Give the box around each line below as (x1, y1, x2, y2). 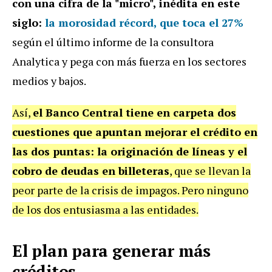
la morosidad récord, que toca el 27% (45, 15, 243, 30)
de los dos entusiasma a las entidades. (12, 202, 199, 217)
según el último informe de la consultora (12, 35, 214, 49)
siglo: (12, 15, 45, 30)
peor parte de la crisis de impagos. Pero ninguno (12, 183, 248, 197)
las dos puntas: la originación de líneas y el (12, 144, 247, 158)
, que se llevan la (169, 163, 251, 178)
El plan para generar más (12, 240, 211, 262)
